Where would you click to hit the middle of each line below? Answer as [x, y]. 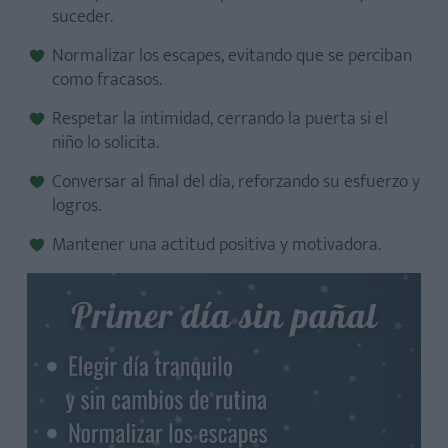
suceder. [82, 17]
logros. [76, 206]
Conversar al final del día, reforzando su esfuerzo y [236, 182]
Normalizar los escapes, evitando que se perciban [232, 56]
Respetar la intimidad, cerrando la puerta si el [220, 119]
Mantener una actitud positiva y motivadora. [216, 245]
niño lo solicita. [105, 143]
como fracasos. [107, 80]
